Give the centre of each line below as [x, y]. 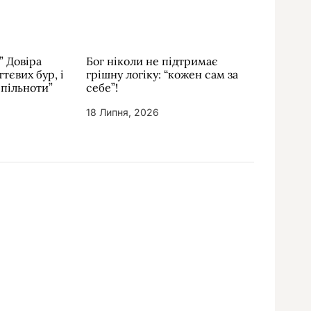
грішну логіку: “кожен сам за [162, 74]
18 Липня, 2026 [123, 112]
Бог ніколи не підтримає [152, 61]
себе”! [102, 87]
